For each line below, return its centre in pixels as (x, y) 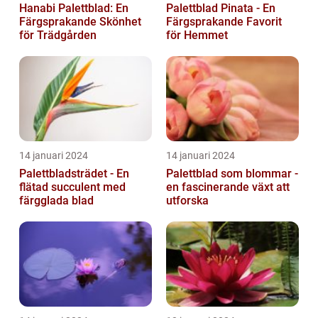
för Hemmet (197, 35)
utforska (187, 201)
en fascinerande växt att (228, 187)
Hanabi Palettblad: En (74, 9)
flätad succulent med (72, 187)
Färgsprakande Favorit (224, 22)
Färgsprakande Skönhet (80, 22)
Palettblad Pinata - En (221, 9)
